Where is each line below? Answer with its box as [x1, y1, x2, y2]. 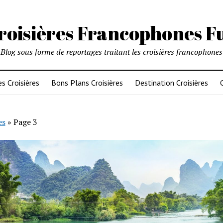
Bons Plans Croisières [51, 78, 123, 88]
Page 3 [13, 116, 37, 127]
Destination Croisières [134, 78, 208, 88]
